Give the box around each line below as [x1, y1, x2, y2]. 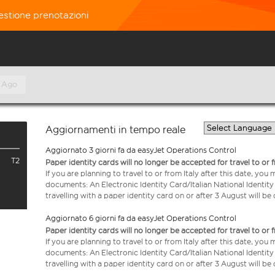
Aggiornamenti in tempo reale [45, 123, 185, 136]
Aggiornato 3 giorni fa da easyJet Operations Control [45, 145, 236, 155]
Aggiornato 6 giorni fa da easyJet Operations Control [45, 214, 236, 223]
